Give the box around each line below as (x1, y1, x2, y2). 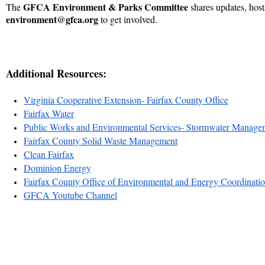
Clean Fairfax (24, 148, 74, 161)
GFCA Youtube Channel (24, 189, 117, 202)
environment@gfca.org (6, 12, 98, 27)
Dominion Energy (24, 161, 91, 174)
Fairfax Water (24, 107, 74, 120)
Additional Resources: (6, 66, 106, 82)
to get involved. (98, 13, 157, 26)
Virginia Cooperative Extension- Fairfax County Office (24, 93, 228, 106)
